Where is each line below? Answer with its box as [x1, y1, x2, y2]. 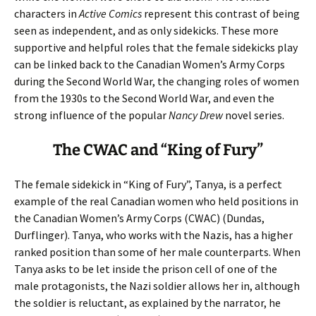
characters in [14, 6, 77, 20]
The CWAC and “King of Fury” [53, 140, 263, 159]
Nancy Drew [169, 108, 223, 122]
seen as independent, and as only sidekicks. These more [14, 23, 279, 37]
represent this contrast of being [142, 6, 300, 20]
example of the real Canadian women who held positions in [14, 194, 298, 208]
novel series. [223, 108, 284, 122]
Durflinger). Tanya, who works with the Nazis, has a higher [14, 228, 293, 242]
